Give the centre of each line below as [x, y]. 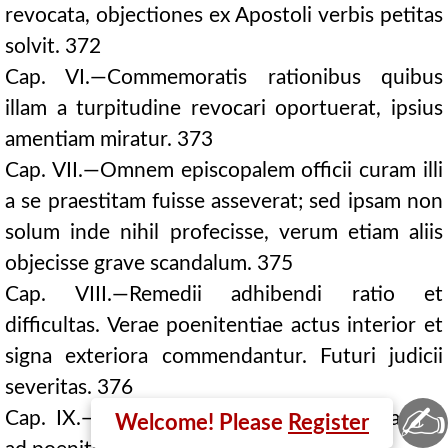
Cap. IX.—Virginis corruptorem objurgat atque [224, 418]
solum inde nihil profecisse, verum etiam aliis [224, 232]
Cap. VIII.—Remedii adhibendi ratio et [224, 294]
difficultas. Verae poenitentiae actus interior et [224, 325]
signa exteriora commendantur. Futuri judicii [224, 356]
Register [328, 423]
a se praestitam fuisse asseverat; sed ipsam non [224, 201]
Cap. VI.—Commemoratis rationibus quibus [224, 77]
